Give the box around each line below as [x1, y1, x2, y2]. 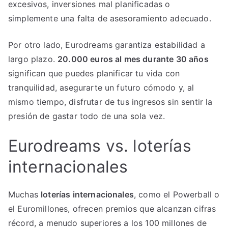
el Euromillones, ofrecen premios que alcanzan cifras [8, 203, 216, 214]
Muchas [8, 189, 41, 199]
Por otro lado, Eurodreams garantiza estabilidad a [8, 39, 205, 50]
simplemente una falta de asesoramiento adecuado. [8, 13, 211, 23]
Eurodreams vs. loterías [8, 135, 191, 156]
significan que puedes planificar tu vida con [8, 68, 180, 78]
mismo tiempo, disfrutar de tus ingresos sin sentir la [8, 96, 213, 107]
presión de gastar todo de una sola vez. [8, 110, 165, 121]
